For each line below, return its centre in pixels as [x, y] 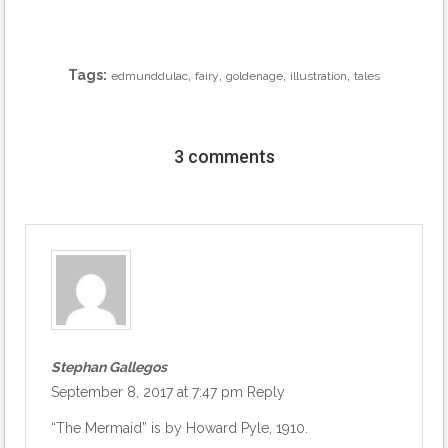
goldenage [254, 75]
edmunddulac [149, 75]
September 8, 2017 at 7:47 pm [149, 391]
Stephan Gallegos [109, 366]
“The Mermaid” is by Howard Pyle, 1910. [179, 427]
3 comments [224, 156]
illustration [318, 75]
